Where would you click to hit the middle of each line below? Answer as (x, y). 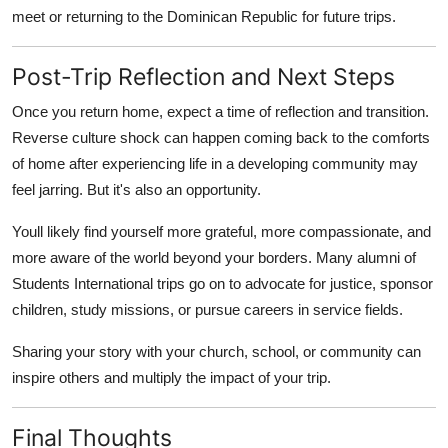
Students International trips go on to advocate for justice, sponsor (222, 283)
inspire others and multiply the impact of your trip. (171, 377)
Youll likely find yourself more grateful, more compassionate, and (221, 231)
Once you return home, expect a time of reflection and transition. (220, 111)
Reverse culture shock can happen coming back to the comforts (221, 137)
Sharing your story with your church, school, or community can (216, 351)
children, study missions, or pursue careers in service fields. (207, 309)
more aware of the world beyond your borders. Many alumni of (214, 257)
